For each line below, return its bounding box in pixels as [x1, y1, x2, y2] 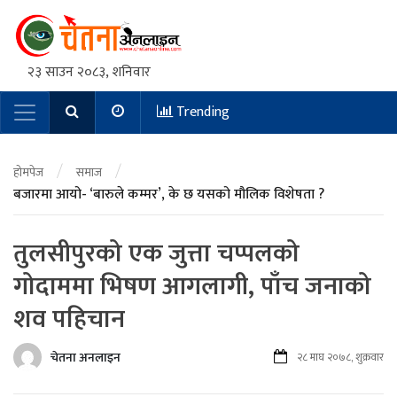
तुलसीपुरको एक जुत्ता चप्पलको [13, 232, 300, 276]
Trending [173, 100, 230, 125]
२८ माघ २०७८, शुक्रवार [297, 348, 384, 367]
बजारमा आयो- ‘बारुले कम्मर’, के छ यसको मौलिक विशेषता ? [13, 183, 324, 207]
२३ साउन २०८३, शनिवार [27, 59, 151, 84]
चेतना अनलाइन [51, 346, 121, 368]
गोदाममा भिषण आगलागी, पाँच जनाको [13, 265, 371, 308]
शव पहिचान [13, 298, 125, 341]
